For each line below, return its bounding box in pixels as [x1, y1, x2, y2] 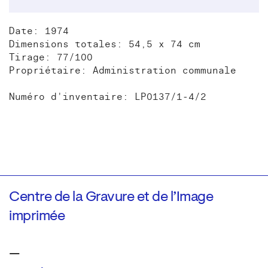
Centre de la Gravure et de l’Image [9, 190, 213, 205]
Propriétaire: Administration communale [9, 64, 236, 77]
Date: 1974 [9, 25, 69, 37]
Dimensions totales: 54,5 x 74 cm [9, 38, 200, 50]
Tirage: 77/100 [9, 51, 93, 63]
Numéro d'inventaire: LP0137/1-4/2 [9, 90, 206, 103]
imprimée [9, 209, 65, 224]
